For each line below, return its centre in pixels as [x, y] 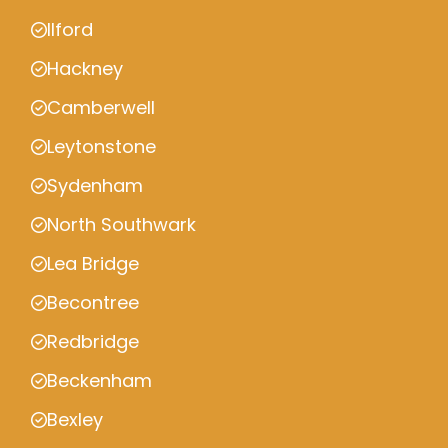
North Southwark [121, 224]
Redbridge [93, 341]
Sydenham [95, 185]
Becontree [93, 302]
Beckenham [99, 380]
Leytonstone [101, 146]
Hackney [85, 68]
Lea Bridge [93, 263]
